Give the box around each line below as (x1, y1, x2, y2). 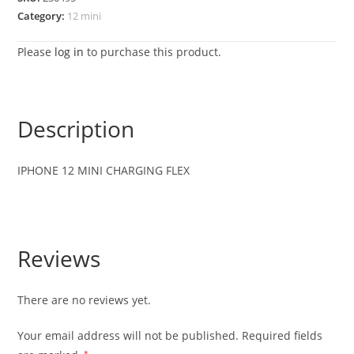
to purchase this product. (84, 44, 222, 59)
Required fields (242, 328, 323, 343)
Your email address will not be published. (17, 328, 239, 343)
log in (55, 44, 85, 59)
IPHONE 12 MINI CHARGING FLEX (17, 163, 190, 178)
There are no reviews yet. (17, 292, 152, 307)
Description (17, 114, 135, 144)
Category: (17, 9, 68, 23)
